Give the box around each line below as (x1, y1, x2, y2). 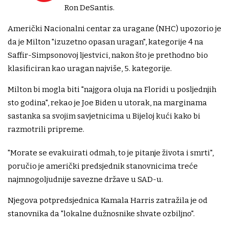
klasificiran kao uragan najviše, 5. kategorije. (8, 63, 172, 73)
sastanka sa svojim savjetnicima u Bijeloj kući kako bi (8, 111, 200, 121)
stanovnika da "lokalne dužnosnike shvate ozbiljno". (8, 209, 195, 218)
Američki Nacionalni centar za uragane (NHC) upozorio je (8, 24, 221, 33)
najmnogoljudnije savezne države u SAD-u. (8, 174, 163, 184)
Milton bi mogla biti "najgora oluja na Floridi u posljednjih (8, 84, 216, 94)
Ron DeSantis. (64, 3, 114, 12)
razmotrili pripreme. (8, 124, 84, 134)
